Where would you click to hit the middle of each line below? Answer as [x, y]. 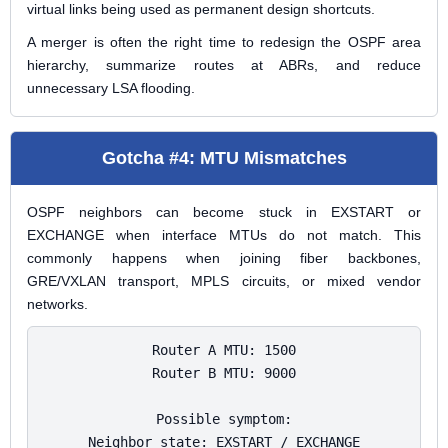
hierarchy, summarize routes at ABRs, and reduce [224, 65]
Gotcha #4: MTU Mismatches [224, 158]
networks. [57, 304]
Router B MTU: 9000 [224, 373]
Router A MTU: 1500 [224, 350]
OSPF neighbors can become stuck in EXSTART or [224, 212]
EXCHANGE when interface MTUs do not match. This [224, 235]
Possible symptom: [224, 419]
